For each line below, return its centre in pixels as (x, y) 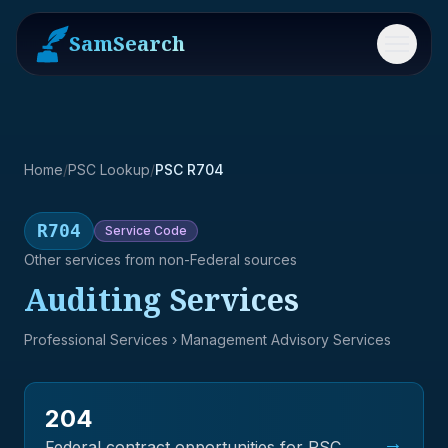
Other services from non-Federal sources (160, 259)
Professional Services (96, 339)
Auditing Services (161, 299)
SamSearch (127, 43)
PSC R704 (189, 169)
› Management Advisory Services (279, 339)
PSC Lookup (109, 169)
